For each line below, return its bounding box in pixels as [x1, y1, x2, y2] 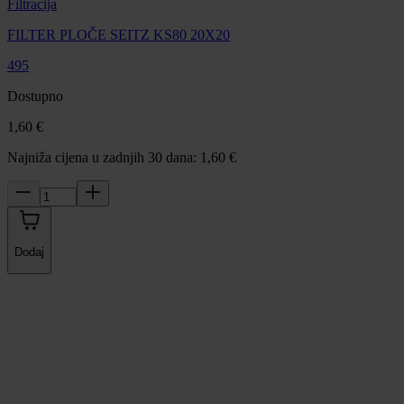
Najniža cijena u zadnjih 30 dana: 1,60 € [7, 150, 236, 166]
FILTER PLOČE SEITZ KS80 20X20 [7, 27, 230, 43]
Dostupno [7, 88, 63, 105]
